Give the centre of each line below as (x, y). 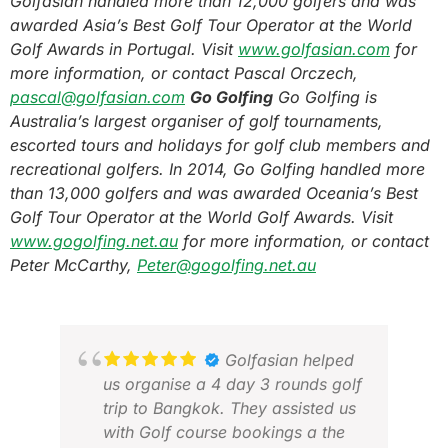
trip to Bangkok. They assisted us (229, 408)
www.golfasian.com (314, 49)
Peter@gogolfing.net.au (226, 265)
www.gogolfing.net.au (94, 241)
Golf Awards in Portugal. (103, 49)
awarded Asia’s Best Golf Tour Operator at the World (211, 25)
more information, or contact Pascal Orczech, (184, 73)
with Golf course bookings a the (224, 432)
